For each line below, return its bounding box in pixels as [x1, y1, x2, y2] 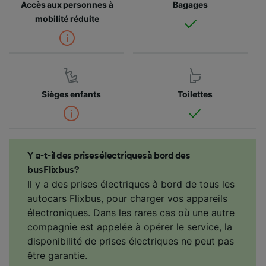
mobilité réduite [34, 13, 99, 24]
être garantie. [27, 249, 87, 261]
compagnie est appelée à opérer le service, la [27, 220, 232, 233]
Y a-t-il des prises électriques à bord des [27, 150, 190, 160]
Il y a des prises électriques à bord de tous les [27, 178, 235, 190]
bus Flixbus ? [27, 164, 79, 175]
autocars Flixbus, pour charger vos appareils [27, 192, 227, 204]
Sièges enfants [42, 88, 101, 99]
